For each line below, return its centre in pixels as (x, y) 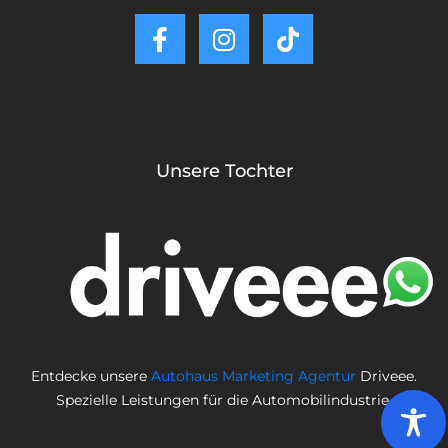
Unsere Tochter (224, 170)
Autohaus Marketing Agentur (253, 376)
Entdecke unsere (91, 376)
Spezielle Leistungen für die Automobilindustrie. (224, 400)
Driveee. (386, 376)
